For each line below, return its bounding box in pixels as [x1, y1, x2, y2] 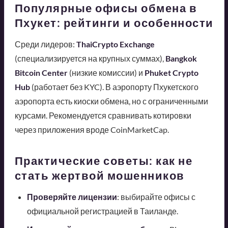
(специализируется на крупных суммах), [14, 53, 165, 64]
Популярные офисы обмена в [14, 1, 197, 15]
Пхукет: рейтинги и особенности [14, 16, 214, 30]
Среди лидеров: [14, 39, 76, 49]
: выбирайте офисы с [117, 192, 195, 202]
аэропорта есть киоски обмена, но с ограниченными [14, 96, 208, 106]
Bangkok [165, 53, 197, 64]
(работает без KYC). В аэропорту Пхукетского [30, 82, 198, 92]
